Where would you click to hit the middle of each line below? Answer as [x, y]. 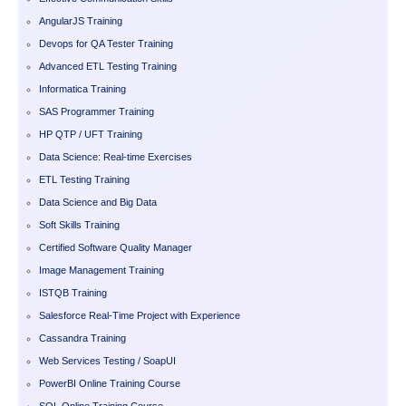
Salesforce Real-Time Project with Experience [140, 316]
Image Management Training [101, 271]
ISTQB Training [73, 293]
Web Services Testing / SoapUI [107, 361]
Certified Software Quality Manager [116, 248]
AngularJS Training [81, 21]
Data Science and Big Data [98, 203]
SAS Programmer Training [97, 112]
